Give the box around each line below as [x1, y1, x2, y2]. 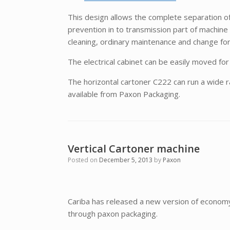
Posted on [71, 155, 99, 164]
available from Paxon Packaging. [68, 88, 180, 99]
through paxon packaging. [68, 208, 158, 219]
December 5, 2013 [99, 155, 152, 164]
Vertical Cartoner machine [68, 141, 200, 156]
